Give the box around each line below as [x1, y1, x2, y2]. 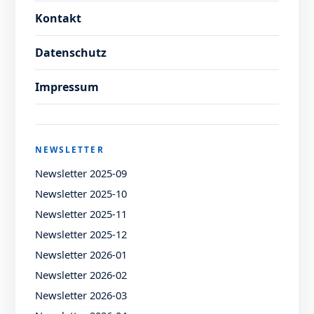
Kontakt [35, 11, 82, 27]
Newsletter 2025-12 [35, 227, 128, 242]
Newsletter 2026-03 [35, 288, 128, 303]
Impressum [35, 79, 100, 95]
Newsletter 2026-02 [35, 268, 128, 282]
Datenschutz [35, 45, 107, 61]
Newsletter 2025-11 [35, 207, 128, 221]
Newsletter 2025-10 [35, 186, 128, 201]
